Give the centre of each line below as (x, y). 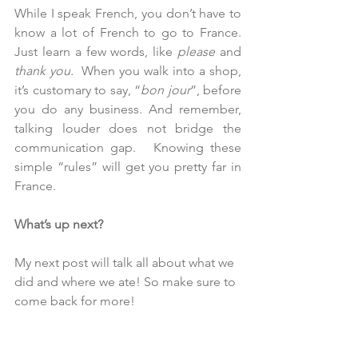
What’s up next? (60, 224)
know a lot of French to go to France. (128, 32)
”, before (215, 89)
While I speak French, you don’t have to (128, 13)
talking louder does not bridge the (128, 128)
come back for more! (75, 300)
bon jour (165, 89)
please (199, 51)
